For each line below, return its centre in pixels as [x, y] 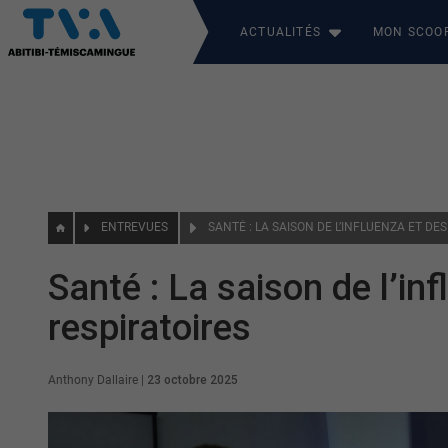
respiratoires [149, 328]
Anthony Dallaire [93, 380]
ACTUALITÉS [280, 32]
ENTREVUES [135, 227]
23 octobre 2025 [192, 380]
